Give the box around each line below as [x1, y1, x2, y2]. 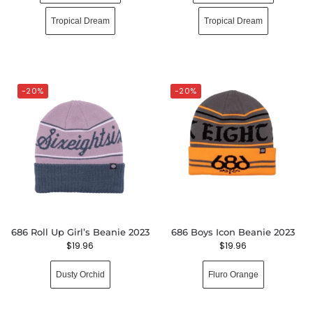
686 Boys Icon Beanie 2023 [171, 226, 295, 238]
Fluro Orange [208, 269, 259, 279]
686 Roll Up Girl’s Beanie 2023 [10, 226, 150, 238]
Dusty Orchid [55, 269, 105, 279]
